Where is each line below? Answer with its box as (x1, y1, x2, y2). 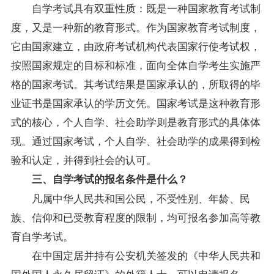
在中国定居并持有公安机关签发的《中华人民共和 (31, 246, 261, 262)
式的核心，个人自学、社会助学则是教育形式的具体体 (10, 113, 261, 129)
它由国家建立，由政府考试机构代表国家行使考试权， (10, 37, 261, 53)
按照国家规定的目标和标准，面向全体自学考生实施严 (10, 56, 261, 72)
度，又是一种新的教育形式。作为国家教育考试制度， (10, 18, 261, 34)
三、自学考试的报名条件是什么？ (31, 171, 188, 186)
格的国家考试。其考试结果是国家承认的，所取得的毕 (10, 75, 261, 91)
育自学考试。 (10, 228, 73, 243)
